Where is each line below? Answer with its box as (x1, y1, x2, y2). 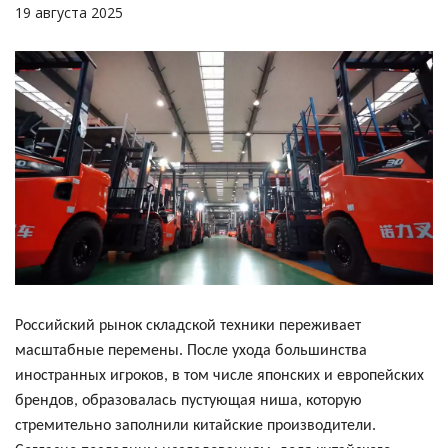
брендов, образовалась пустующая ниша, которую (15, 393, 362, 410)
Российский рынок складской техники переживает (15, 318, 361, 335)
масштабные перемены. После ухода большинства (15, 343, 367, 360)
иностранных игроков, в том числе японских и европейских (15, 368, 424, 385)
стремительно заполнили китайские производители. (15, 418, 376, 435)
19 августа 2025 (15, 2, 123, 22)
